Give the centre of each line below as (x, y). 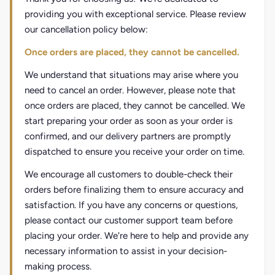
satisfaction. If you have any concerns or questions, (131, 205)
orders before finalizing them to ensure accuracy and (134, 190)
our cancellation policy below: (86, 29)
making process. (58, 266)
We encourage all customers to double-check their (129, 174)
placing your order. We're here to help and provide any (137, 236)
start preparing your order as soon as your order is (129, 121)
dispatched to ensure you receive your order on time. (134, 152)
